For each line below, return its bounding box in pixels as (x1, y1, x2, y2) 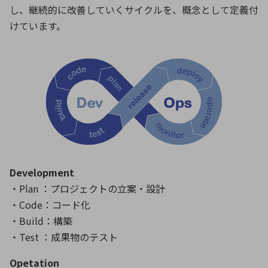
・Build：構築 (10, 214, 72, 229)
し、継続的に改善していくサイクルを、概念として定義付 (10, 2, 258, 17)
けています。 (10, 19, 66, 33)
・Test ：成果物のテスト (10, 230, 118, 245)
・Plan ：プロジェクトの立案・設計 (10, 181, 165, 196)
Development (10, 165, 74, 180)
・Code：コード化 (10, 197, 90, 212)
